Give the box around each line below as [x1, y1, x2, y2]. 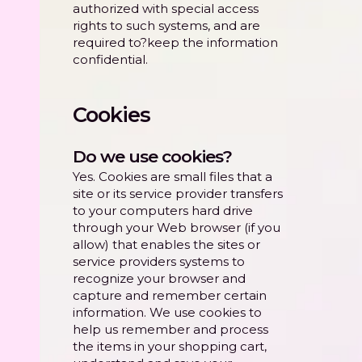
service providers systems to [73, 254, 245, 270]
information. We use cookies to [73, 305, 262, 321]
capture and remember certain [73, 288, 267, 304]
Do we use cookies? [73, 146, 232, 167]
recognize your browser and [73, 271, 246, 287]
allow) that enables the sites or [73, 237, 260, 253]
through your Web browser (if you [73, 220, 280, 236]
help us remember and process [73, 322, 268, 338]
